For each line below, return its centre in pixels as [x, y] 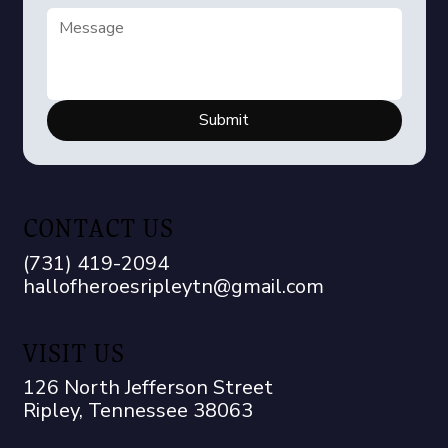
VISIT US [73, 352]
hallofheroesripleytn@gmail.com [186, 286]
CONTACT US [98, 228]
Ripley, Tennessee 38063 [143, 411]
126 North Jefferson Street [147, 388]
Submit [224, 120]
